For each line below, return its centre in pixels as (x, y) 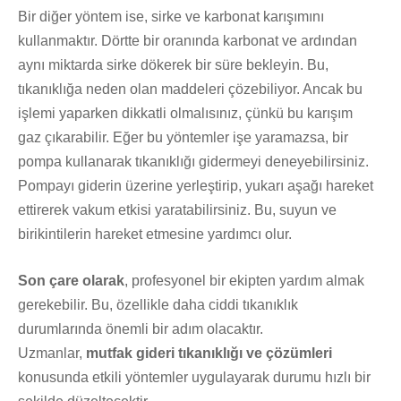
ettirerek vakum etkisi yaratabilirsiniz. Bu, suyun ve (177, 209)
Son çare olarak (71, 280)
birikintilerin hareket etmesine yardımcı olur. (155, 234)
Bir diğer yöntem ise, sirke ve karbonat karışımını (171, 16)
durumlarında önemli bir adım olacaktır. (141, 328)
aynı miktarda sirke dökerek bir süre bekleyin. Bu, (173, 64)
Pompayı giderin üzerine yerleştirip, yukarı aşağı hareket (196, 185)
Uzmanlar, (52, 353)
